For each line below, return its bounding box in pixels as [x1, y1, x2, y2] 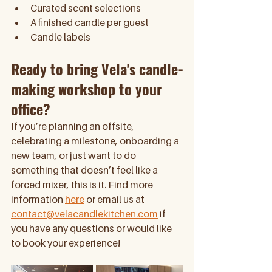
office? [11, 98, 50, 120]
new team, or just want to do [11, 149, 138, 161]
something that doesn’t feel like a [11, 164, 160, 176]
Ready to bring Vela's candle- [11, 58, 183, 80]
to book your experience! [11, 237, 120, 249]
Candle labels [30, 31, 90, 43]
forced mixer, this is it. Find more [11, 178, 155, 191]
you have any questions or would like [11, 222, 174, 234]
